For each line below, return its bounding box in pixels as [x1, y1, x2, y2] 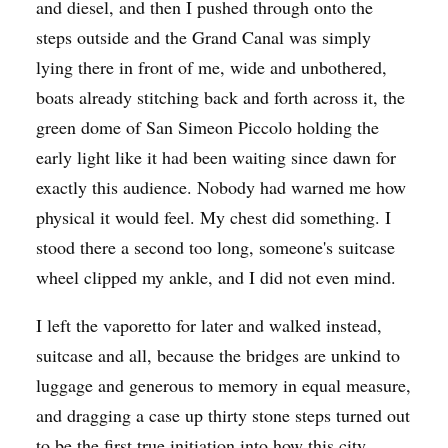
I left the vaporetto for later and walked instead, [36, 312, 382, 337]
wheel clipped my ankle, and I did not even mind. [36, 264, 396, 289]
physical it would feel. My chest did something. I [36, 204, 391, 229]
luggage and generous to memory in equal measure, [36, 372, 411, 397]
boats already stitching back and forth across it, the [36, 84, 405, 109]
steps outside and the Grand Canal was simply [36, 24, 371, 49]
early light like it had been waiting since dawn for [36, 144, 396, 169]
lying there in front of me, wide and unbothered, [36, 54, 387, 79]
